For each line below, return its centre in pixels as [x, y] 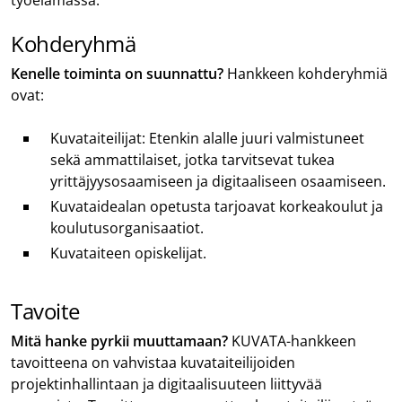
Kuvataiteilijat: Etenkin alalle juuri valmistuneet [207, 138]
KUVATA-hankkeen [294, 341]
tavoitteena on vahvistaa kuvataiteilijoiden [153, 362]
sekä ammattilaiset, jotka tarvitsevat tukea [192, 159]
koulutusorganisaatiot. [127, 227]
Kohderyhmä [73, 43]
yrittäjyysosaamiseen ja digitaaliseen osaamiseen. [218, 181]
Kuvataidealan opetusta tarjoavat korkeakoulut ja [217, 206]
